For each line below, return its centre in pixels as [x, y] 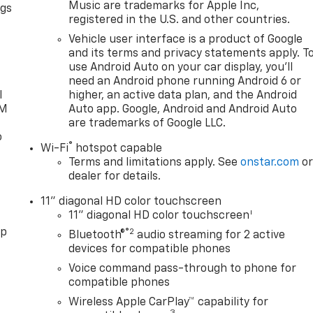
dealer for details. [115, 177]
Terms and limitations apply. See [155, 163]
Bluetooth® [97, 236]
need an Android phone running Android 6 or [185, 82]
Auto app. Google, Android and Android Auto [183, 110]
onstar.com [270, 163]
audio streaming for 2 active [210, 236]
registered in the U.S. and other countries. [180, 21]
